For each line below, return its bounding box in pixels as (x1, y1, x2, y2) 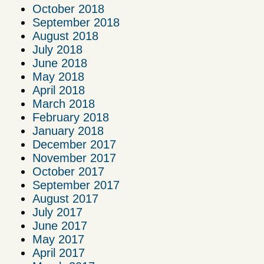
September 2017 (32, 179, 120, 192)
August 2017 (32, 192, 98, 206)
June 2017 (32, 219, 87, 233)
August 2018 (32, 29, 98, 43)
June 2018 (32, 57, 87, 70)
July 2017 (32, 206, 82, 219)
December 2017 (32, 138, 116, 151)
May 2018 (32, 70, 84, 84)
